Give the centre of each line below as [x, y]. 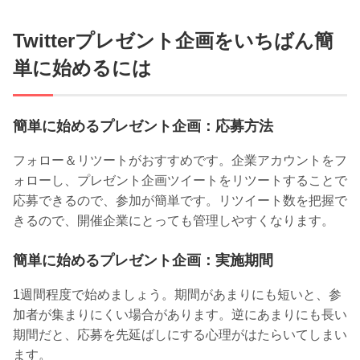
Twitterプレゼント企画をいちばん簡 [173, 40]
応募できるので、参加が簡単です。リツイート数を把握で [180, 200]
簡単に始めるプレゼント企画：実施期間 [143, 260]
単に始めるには [82, 67]
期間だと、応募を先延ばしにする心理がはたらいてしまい [180, 334]
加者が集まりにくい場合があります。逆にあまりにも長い [180, 314]
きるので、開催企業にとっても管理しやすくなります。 [174, 220]
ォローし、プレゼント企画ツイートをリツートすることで [180, 180]
